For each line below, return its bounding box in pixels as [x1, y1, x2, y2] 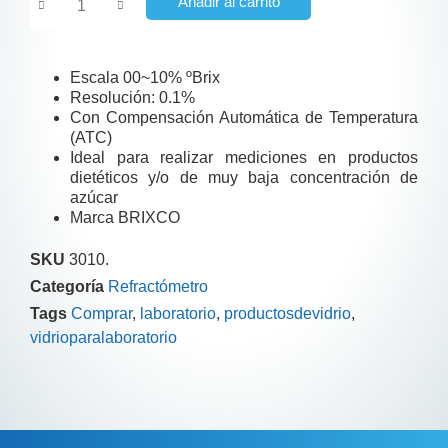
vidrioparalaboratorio [30, 328, 177, 346]
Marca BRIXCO [70, 208, 180, 226]
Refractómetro [108, 277, 208, 295]
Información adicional [239, 417, 423, 439]
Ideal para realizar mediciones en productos [70, 148, 418, 166]
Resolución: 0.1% [70, 88, 195, 106]
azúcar [70, 188, 118, 206]
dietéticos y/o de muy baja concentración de [70, 168, 418, 186]
